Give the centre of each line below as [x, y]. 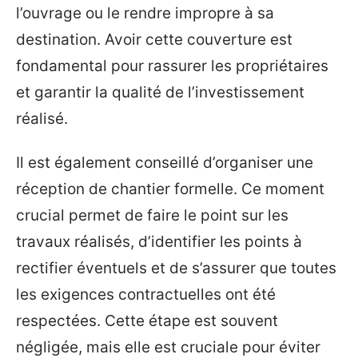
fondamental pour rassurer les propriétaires [172, 66]
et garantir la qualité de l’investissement [160, 92]
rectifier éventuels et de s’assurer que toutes [176, 268]
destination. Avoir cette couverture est [154, 39]
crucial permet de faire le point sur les [152, 215]
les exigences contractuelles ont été [146, 294]
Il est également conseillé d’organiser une [165, 163]
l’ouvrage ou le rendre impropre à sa [145, 13]
